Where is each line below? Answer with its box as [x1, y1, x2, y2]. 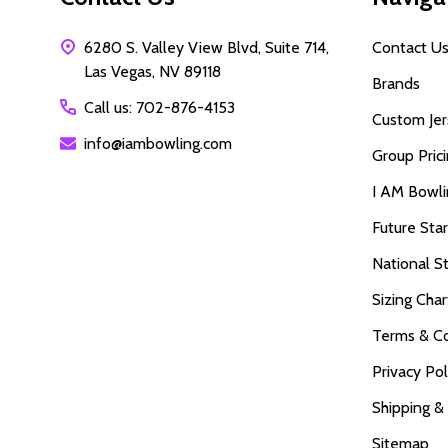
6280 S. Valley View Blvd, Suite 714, [84, 37, 329, 57]
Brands [372, 73, 420, 93]
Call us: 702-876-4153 [84, 97, 235, 117]
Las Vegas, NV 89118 [184, 61, 221, 81]
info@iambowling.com [84, 133, 232, 153]
